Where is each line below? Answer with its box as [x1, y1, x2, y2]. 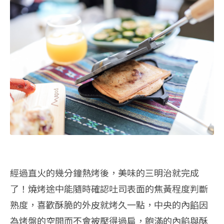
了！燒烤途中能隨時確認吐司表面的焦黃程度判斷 [10, 182, 208, 195]
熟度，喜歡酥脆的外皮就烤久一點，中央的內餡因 [10, 198, 208, 211]
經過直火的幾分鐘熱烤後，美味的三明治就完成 [10, 166, 199, 179]
